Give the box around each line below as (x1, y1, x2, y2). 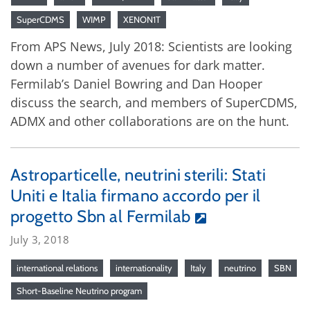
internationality (116, 262, 172, 273)
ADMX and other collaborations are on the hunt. (10, 112, 289, 129)
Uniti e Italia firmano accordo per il (10, 185, 261, 206)
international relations (17, 262, 98, 273)
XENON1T (123, 13, 161, 25)
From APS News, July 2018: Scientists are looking (10, 37, 292, 55)
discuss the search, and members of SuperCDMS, (10, 93, 298, 111)
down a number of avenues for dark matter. (10, 56, 265, 73)
